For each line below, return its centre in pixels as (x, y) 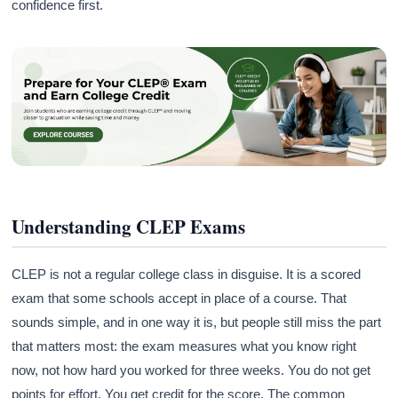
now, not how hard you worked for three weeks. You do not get (191, 370)
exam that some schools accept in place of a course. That (179, 298)
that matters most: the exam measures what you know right (184, 346)
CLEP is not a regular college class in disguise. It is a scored (187, 275)
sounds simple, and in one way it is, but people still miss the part (197, 322)
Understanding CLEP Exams (129, 227)
